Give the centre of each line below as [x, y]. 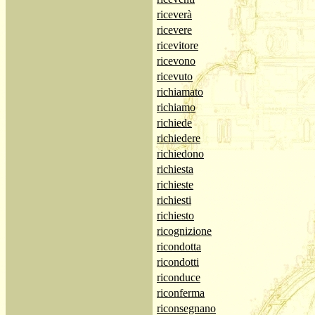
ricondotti [178, 262]
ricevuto [175, 76]
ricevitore [178, 45]
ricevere [174, 30]
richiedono [180, 154]
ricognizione [184, 231]
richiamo [176, 107]
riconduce [179, 277]
